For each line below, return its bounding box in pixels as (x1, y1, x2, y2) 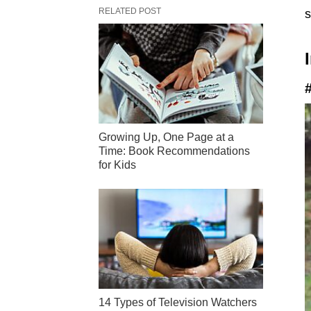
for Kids (99, 159, 136, 171)
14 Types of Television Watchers (99, 296, 257, 309)
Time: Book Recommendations (99, 145, 250, 158)
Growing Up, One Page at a (99, 131, 234, 144)
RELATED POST (99, 6, 161, 16)
